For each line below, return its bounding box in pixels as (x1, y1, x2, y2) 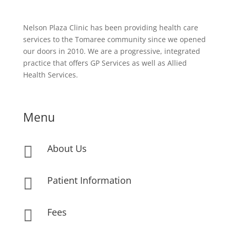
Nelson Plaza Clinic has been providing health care (23, 22, 198, 32)
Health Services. (23, 69, 78, 80)
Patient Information (47, 174, 131, 186)
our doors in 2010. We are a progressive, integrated (23, 46, 200, 56)
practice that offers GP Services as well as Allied (23, 57, 187, 68)
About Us (47, 142, 87, 155)
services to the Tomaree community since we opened (23, 34, 206, 44)
